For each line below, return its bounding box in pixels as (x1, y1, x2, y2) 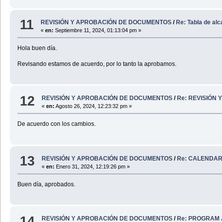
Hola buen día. (17, 44, 57, 52)
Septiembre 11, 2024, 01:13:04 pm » (54, 27, 142, 33)
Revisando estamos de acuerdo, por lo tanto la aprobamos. (17, 60, 176, 67)
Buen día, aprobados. (17, 180, 75, 188)
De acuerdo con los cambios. (17, 120, 96, 128)
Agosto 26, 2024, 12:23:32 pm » (55, 103, 132, 110)
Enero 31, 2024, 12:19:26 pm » (55, 163, 130, 169)
